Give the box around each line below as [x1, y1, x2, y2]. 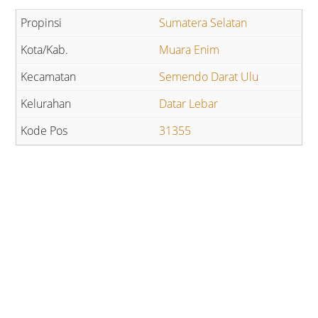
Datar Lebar [159, 96, 218, 112]
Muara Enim [159, 42, 219, 58]
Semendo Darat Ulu [159, 69, 258, 85]
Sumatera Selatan [159, 15, 247, 31]
